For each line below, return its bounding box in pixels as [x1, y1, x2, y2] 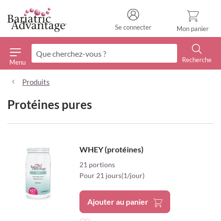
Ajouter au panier [87, 197, 149, 207]
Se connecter [115, 23, 151, 31]
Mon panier [177, 24, 209, 33]
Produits [22, 77, 50, 87]
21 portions [79, 160, 115, 169]
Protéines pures [7, 97, 92, 112]
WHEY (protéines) [79, 145, 144, 154]
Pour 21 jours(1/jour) [79, 171, 145, 180]
